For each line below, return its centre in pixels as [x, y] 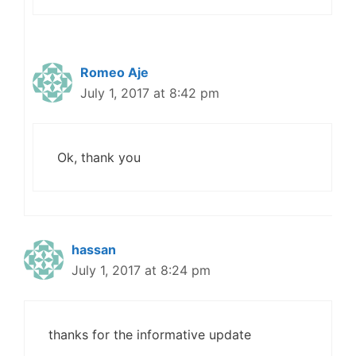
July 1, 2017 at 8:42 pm [150, 93]
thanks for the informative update [150, 335]
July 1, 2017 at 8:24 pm [141, 271]
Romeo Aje [114, 73]
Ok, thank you [99, 158]
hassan [94, 250]
